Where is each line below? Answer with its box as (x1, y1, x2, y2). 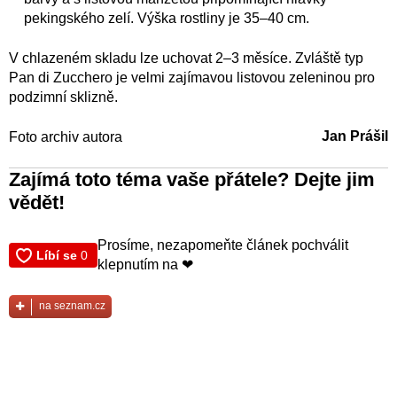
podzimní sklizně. (9, 90, 118, 105)
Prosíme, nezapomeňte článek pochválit (97, 237, 348, 253)
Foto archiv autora (9, 129, 122, 145)
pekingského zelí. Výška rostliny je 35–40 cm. (24, 11, 309, 27)
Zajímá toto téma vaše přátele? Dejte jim (9, 168, 375, 191)
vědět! (9, 191, 65, 214)
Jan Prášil (322, 128, 388, 144)
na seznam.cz (39, 300, 105, 313)
